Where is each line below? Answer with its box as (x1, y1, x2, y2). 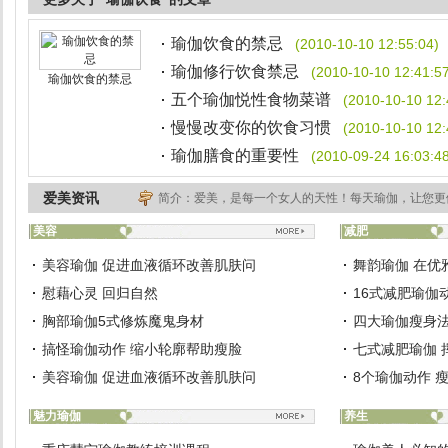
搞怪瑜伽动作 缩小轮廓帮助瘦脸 (42, 341, 242, 357)
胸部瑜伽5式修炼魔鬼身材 (42, 313, 204, 329)
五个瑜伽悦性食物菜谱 (171, 91, 331, 108)
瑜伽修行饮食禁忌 (171, 63, 299, 80)
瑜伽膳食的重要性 (171, 147, 299, 164)
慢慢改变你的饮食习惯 (171, 119, 331, 136)
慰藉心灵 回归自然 (42, 285, 158, 301)
